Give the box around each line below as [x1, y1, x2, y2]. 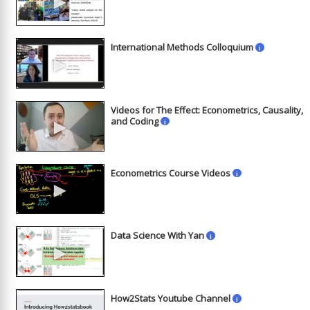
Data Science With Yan [111, 229, 205, 242]
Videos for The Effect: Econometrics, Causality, [111, 103, 304, 116]
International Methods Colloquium [111, 41, 254, 54]
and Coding [111, 114, 159, 127]
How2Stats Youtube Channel [111, 292, 231, 305]
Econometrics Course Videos [111, 166, 231, 179]
